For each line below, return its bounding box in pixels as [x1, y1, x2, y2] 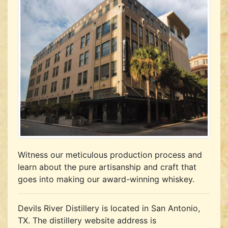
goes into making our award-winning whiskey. [18, 174, 194, 184]
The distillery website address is [33, 215, 156, 225]
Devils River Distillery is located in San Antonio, [18, 203, 200, 213]
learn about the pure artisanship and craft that [18, 161, 196, 172]
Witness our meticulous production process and [18, 149, 202, 160]
